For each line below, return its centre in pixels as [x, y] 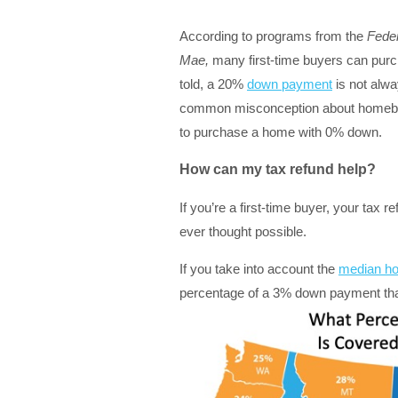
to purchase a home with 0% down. [281, 131]
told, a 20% [213, 84]
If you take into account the [259, 268]
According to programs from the [273, 36]
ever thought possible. [243, 231]
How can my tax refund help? [278, 169]
